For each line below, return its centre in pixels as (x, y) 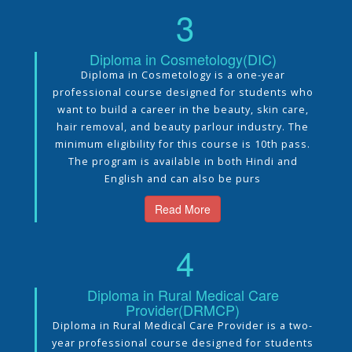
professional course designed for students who (183, 92)
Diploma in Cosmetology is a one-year (183, 75)
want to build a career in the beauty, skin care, (183, 109)
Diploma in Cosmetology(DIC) (183, 59)
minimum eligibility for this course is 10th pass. (183, 144)
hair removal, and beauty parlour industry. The (183, 126)
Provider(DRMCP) (183, 309)
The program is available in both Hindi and (183, 161)
